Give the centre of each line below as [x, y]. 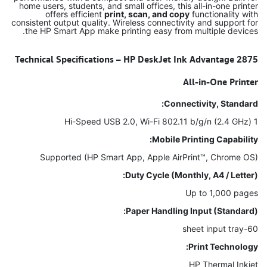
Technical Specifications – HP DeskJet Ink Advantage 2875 [136, 59]
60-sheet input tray [253, 229]
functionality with [224, 14]
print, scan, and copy [147, 14]
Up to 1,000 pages [222, 193]
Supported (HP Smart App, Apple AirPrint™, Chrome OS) [149, 157]
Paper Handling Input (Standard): [192, 211]
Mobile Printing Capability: [205, 139]
